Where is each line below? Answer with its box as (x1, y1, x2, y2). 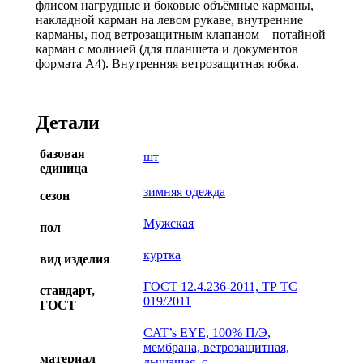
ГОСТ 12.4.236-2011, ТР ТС (143, 279, 297, 293)
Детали (36, 111, 100, 133)
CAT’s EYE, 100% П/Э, (143, 325, 271, 340)
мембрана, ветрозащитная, (143, 340, 289, 354)
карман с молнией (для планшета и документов (36, 41, 298, 56)
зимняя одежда (143, 184, 225, 199)
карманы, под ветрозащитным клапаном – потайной (36, 27, 326, 41)
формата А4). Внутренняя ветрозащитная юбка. (36, 56, 299, 70)
